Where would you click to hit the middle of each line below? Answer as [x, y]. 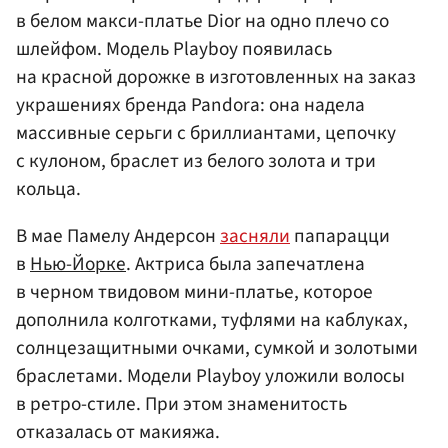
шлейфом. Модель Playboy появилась [174, 48]
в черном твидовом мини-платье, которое [194, 291]
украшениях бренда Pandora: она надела [190, 104]
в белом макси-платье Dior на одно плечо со [202, 20]
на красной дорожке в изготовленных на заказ [216, 76]
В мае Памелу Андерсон [118, 235]
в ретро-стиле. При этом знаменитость [181, 403]
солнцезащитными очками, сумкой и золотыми [217, 347]
